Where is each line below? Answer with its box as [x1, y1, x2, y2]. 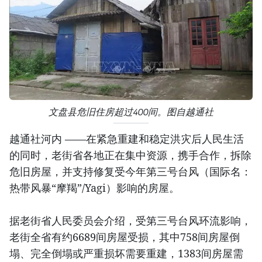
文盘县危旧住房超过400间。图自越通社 [49, 106, 213, 118]
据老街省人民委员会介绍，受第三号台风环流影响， [9, 213, 251, 227]
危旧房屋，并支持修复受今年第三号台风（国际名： [9, 164, 251, 178]
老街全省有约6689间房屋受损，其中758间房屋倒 [9, 229, 240, 244]
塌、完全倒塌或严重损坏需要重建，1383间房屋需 [9, 246, 243, 260]
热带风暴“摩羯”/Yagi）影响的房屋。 [9, 180, 180, 195]
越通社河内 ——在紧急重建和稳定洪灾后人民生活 [9, 131, 244, 146]
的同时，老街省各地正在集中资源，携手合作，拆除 [9, 147, 251, 162]
